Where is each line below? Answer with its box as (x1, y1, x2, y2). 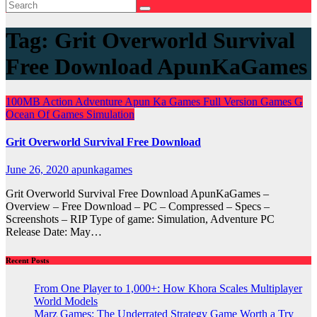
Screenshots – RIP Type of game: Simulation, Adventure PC (6, 213, 275, 226)
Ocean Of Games (6, 108, 86, 120)
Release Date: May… (6, 226, 102, 238)
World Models (34, 295, 98, 308)
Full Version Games (203, 95, 294, 108)
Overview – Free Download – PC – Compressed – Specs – (6, 200, 270, 213)
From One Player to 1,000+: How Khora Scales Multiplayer (34, 282, 302, 295)
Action (42, 95, 75, 108)
